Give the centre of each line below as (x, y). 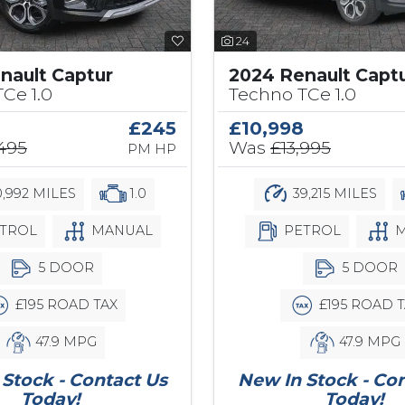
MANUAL (120, 230)
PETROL (310, 230)
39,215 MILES (333, 193)
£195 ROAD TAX (64, 304)
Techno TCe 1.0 (292, 94)
